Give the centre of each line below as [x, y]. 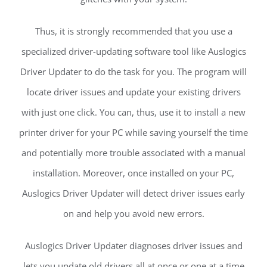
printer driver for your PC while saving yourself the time [133, 132]
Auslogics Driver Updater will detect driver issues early [133, 193]
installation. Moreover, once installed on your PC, [133, 173]
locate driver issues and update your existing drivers [133, 91]
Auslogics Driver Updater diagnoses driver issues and [133, 245]
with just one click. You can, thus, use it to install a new [133, 112]
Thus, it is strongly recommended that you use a [133, 31]
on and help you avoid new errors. [133, 213]
